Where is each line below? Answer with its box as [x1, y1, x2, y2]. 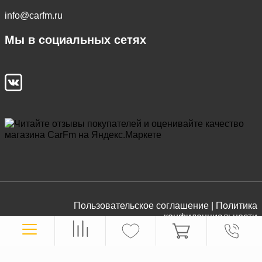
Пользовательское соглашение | [74, 200, 213, 211]
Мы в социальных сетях [5, 33, 146, 46]
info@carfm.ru [5, 10, 63, 20]
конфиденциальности [164, 211, 257, 222]
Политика [216, 200, 257, 211]
